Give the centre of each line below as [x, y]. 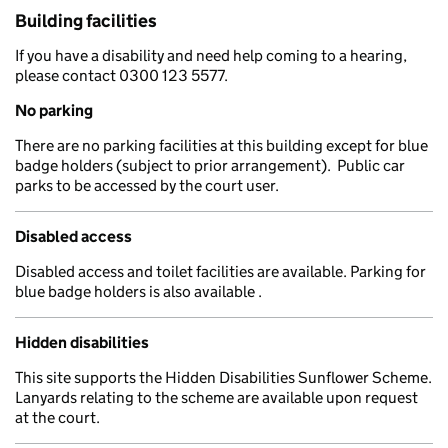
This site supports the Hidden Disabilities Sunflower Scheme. [223, 377]
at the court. [57, 417]
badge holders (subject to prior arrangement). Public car [210, 165]
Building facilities [86, 21]
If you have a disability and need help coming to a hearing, [211, 55]
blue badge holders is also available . [138, 291]
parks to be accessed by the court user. [147, 185]
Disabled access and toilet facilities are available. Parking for [220, 271]
